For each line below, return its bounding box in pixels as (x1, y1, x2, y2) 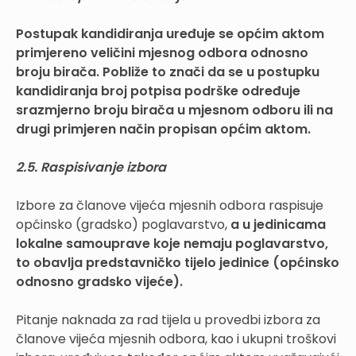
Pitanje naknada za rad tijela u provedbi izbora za (16, 310, 320, 329)
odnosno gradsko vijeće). (16, 272, 183, 291)
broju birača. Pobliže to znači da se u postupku (16, 62, 319, 81)
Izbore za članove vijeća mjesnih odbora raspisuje (16, 195, 323, 215)
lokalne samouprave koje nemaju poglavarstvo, (16, 234, 328, 253)
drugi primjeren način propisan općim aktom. (16, 119, 311, 138)
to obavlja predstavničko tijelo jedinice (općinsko (16, 253, 339, 272)
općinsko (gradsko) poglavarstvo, (16, 215, 230, 234)
